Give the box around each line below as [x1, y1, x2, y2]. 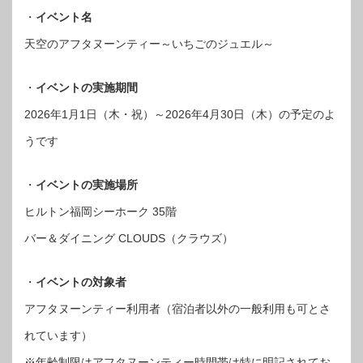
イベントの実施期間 [36, 80, 138, 94]
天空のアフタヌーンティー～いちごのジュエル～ [24, 36, 274, 50]
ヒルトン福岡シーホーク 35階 [24, 204, 177, 218]
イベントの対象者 [36, 275, 126, 288]
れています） [24, 328, 92, 342]
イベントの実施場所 [36, 177, 138, 191]
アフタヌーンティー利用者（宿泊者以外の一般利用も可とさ [24, 301, 331, 315]
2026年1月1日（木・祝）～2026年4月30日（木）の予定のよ [24, 107, 335, 121]
